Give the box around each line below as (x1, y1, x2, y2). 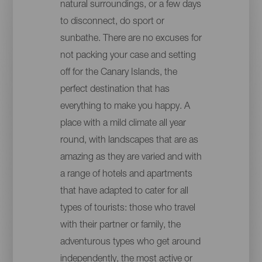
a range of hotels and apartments (60, 170, 192, 180)
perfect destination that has (60, 85, 170, 95)
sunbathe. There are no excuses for (60, 35, 202, 44)
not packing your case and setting (60, 51, 196, 61)
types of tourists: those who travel (60, 204, 195, 214)
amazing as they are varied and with (60, 153, 202, 163)
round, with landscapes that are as (60, 136, 198, 146)
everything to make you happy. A (60, 102, 190, 112)
